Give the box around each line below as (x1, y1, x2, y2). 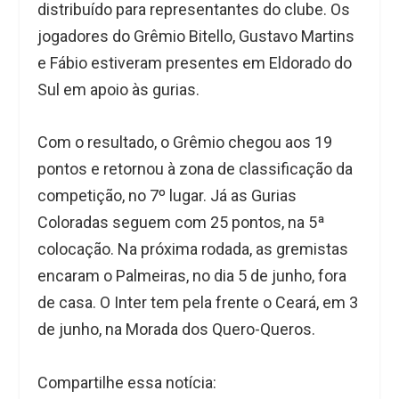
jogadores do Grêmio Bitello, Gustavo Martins (37, 27, 355, 46)
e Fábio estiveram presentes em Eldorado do (37, 53, 353, 73)
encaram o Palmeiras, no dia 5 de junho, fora (37, 265, 347, 285)
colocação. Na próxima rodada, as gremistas (37, 239, 349, 258)
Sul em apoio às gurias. (37, 80, 200, 100)
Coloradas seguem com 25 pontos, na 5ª (37, 212, 326, 232)
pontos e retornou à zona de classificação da (37, 159, 354, 178)
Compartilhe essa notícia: (37, 372, 217, 392)
